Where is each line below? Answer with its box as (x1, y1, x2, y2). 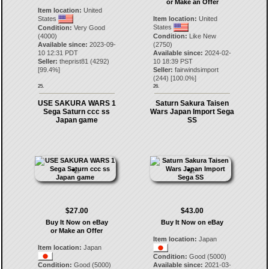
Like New (187, 32, 217, 40)
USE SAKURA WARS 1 (37, 99, 116, 107)
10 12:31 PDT (37, 49, 78, 56)
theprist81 (59, 58, 88, 65)
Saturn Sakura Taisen (156, 99, 229, 107)
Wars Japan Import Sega (150, 107, 235, 116)
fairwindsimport (175, 66, 219, 73)
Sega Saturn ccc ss (43, 107, 110, 116)
